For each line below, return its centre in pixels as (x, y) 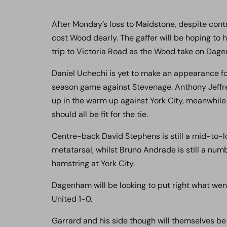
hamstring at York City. (93, 163)
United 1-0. (72, 199)
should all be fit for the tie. (100, 114)
